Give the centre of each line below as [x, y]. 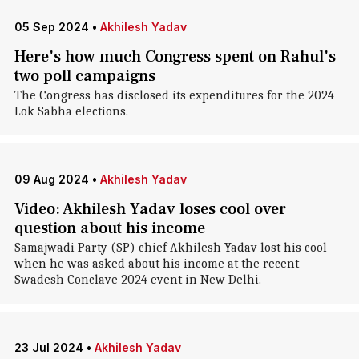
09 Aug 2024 [51, 179]
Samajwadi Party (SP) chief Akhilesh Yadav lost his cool [170, 248]
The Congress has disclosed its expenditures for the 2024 [174, 95]
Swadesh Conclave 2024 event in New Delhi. [137, 280]
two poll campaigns [85, 76]
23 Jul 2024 [48, 347]
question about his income [109, 228]
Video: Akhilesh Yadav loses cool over [150, 209]
